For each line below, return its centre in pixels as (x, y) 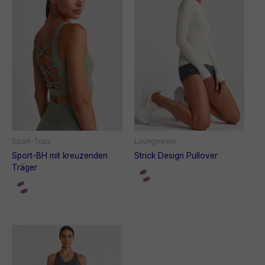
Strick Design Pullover (176, 155)
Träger (25, 167)
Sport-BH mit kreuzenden (60, 155)
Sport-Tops (32, 141)
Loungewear (155, 141)
